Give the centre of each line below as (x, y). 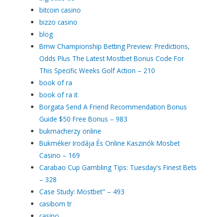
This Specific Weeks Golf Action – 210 (97, 70)
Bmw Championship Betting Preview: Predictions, (115, 46)
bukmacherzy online (70, 131)
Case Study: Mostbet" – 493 (82, 191)
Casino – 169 (60, 155)
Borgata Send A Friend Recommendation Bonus (113, 107)
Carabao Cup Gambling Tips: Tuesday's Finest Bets (118, 167)
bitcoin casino (60, 10)
